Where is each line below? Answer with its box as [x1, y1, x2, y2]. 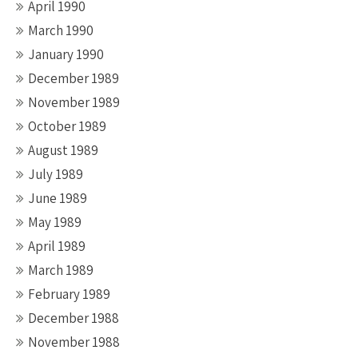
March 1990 [28, 22, 93, 39]
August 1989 [28, 141, 98, 159]
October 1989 [28, 117, 106, 135]
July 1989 [28, 165, 83, 183]
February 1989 [28, 285, 110, 303]
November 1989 [28, 93, 120, 111]
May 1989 [28, 213, 82, 231]
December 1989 [28, 70, 119, 87]
